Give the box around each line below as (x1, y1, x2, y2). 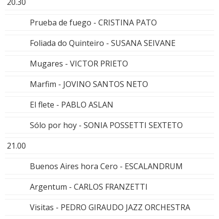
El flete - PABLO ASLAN (30, 99, 113, 110)
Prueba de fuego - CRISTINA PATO (30, 17, 157, 28)
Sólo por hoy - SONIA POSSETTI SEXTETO (30, 119, 183, 131)
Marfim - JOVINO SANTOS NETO (30, 78, 148, 89)
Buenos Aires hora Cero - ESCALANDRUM (30, 160, 183, 172)
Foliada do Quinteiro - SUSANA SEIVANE (30, 37, 175, 48)
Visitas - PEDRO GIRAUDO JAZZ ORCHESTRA (30, 201, 190, 213)
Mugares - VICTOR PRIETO (30, 58, 128, 69)
